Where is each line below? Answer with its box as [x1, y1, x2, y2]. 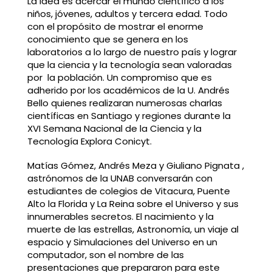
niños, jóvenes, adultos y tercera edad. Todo [27, 7, 228, 20]
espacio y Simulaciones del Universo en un [27, 235, 217, 248]
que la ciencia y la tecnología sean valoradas [27, 58, 232, 71]
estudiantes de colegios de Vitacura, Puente [27, 184, 230, 197]
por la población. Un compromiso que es [27, 70, 212, 84]
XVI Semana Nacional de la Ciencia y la [27, 121, 202, 135]
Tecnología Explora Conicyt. [27, 134, 154, 148]
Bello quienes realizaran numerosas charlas [27, 96, 222, 109]
